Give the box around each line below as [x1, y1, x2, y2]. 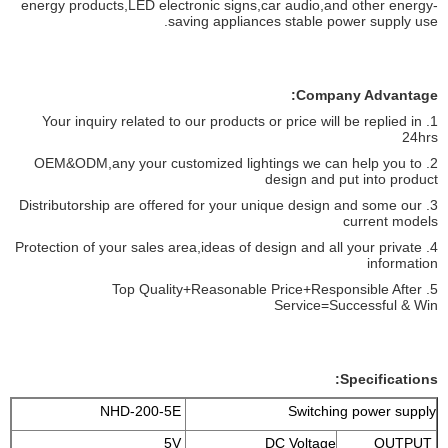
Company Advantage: [296, 86, 438, 103]
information [367, 254, 438, 271]
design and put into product [265, 170, 438, 187]
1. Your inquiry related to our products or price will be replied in [42, 112, 422, 129]
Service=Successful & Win [274, 296, 438, 313]
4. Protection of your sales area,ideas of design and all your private [15, 238, 422, 255]
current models [343, 212, 438, 229]
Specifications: [340, 370, 438, 387]
